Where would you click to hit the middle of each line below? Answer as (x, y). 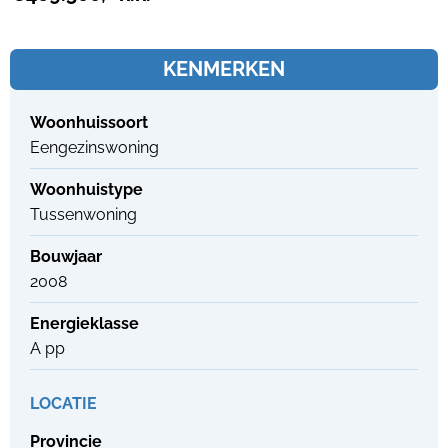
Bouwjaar (66, 256)
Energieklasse (84, 323)
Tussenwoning (83, 214)
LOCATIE (63, 403)
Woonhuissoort (89, 122)
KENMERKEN (224, 68)
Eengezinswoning (94, 147)
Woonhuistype (86, 189)
